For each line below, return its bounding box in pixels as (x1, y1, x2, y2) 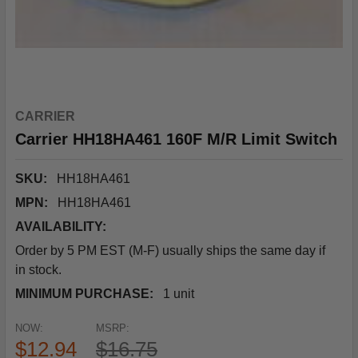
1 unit (163, 287, 194, 300)
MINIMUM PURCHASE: (15, 287, 153, 300)
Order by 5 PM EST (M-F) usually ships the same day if (15, 244, 325, 257)
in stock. (15, 263, 62, 276)
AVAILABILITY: (15, 220, 106, 233)
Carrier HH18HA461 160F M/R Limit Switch (15, 130, 337, 148)
